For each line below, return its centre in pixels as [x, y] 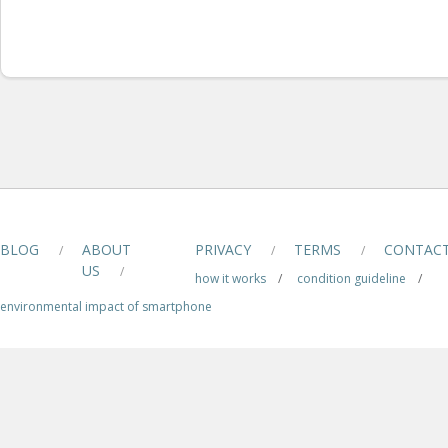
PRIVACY [223, 250]
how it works [230, 279]
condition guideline [351, 279]
